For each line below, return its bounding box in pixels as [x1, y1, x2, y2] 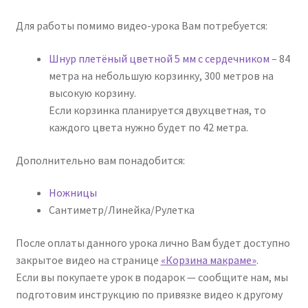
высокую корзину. [48, 85, 136, 100]
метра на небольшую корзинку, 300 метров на [48, 68, 274, 82]
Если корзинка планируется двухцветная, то [48, 102, 266, 117]
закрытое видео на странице [15, 252, 161, 267]
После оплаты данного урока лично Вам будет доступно [15, 235, 290, 250]
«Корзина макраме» [160, 252, 256, 267]
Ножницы [48, 186, 97, 200]
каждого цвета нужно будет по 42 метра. [48, 120, 248, 134]
